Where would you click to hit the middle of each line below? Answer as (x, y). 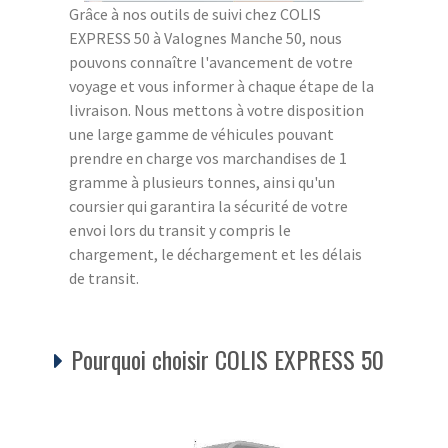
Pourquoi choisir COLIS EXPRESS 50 (227, 358)
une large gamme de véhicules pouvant (201, 133)
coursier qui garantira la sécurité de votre (208, 205)
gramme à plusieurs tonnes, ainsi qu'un (202, 181)
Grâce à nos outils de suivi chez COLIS (195, 13)
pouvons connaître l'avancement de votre (211, 61)
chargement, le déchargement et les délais (215, 253)
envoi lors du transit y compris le (180, 229)
